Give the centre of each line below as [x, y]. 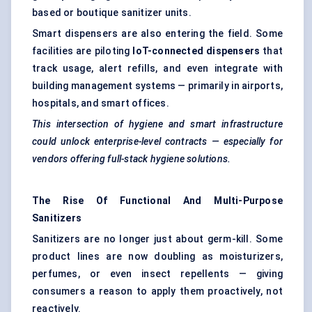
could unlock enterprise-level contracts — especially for [157, 142]
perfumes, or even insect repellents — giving [157, 274]
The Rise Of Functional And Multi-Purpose [157, 201]
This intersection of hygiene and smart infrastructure [157, 124]
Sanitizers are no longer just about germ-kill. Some [157, 239]
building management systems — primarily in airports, [157, 86]
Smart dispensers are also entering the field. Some [157, 34]
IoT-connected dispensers [196, 51]
